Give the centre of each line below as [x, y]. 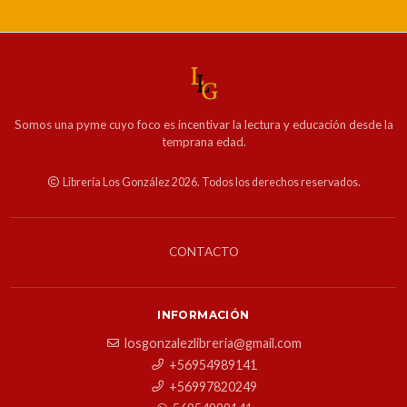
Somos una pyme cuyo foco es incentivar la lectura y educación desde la [203, 124]
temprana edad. [203, 141]
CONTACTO [203, 251]
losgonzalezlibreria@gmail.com [213, 342]
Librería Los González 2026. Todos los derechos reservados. [210, 182]
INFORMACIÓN [203, 314]
